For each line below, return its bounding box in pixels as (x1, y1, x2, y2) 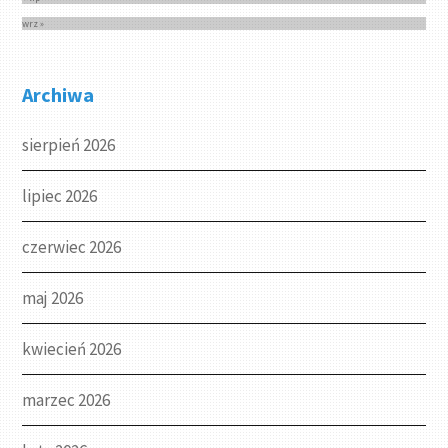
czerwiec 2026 (22, 236, 122, 259)
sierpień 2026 (22, 134, 116, 157)
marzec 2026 (22, 389, 111, 412)
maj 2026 (22, 287, 84, 310)
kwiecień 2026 (22, 338, 122, 361)
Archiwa (22, 82, 95, 108)
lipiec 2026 (22, 185, 98, 208)
